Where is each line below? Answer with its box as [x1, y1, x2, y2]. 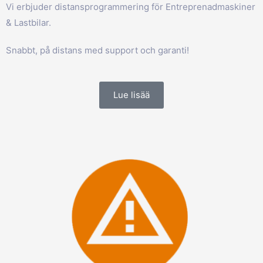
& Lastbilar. [6, 17, 51, 29]
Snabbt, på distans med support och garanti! [6, 45, 189, 56]
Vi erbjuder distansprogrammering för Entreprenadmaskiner [6, 1, 255, 13]
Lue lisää [113, 89, 150, 101]
